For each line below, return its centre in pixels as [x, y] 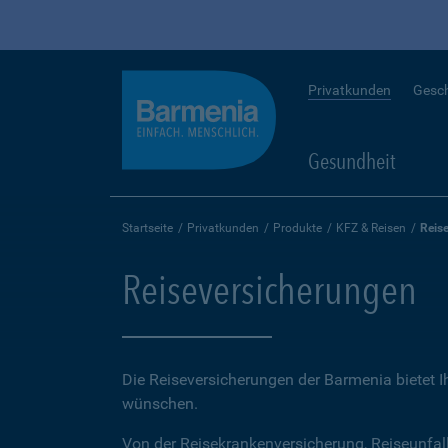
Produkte [297, 228]
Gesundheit [352, 161]
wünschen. [160, 403]
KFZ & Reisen [371, 228]
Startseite [147, 228]
